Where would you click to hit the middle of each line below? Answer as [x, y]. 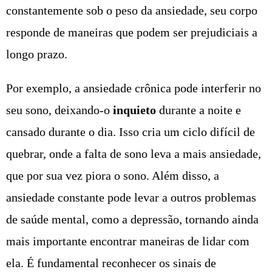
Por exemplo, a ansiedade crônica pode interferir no [134, 88]
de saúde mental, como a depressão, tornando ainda [132, 219]
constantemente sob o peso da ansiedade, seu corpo [132, 11]
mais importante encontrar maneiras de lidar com [128, 241]
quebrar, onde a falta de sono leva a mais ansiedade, [134, 154]
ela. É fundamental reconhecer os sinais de [111, 263]
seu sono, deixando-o [59, 110]
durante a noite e [199, 110]
